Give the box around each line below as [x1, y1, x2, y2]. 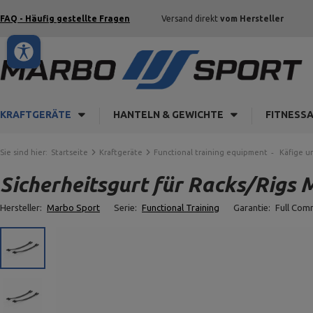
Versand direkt [161, 14, 220, 23]
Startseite [51, 148, 88, 156]
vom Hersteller [220, 14, 284, 23]
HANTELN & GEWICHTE [113, 109, 224, 120]
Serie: [114, 203, 139, 212]
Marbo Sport [47, 203, 100, 212]
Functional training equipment [154, 148, 268, 156]
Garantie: [233, 203, 272, 212]
